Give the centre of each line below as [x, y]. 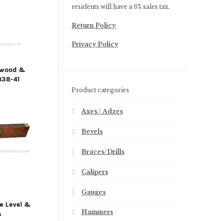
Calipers [94, 172]
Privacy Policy [95, 44]
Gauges [93, 192]
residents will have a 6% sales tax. [121, 6]
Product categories [101, 90]
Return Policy [94, 25]
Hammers [97, 212]
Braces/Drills [103, 151]
